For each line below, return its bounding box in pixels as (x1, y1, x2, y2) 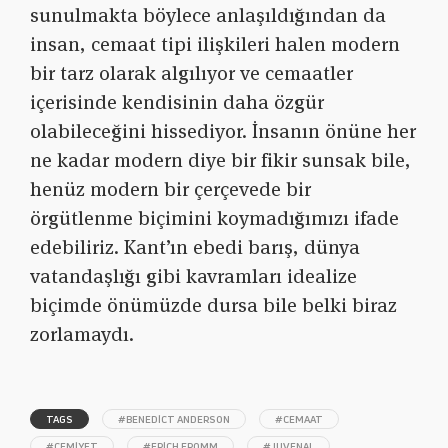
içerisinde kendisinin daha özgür (30, 89, 324, 116)
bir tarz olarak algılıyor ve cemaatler (30, 60, 353, 87)
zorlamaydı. (30, 321, 134, 348)
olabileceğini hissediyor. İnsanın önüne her (30, 118, 416, 145)
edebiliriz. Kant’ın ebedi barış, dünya (30, 234, 360, 261)
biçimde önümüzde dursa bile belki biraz (30, 292, 397, 319)
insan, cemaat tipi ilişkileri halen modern (30, 31, 400, 58)
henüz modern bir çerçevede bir (30, 176, 311, 203)
